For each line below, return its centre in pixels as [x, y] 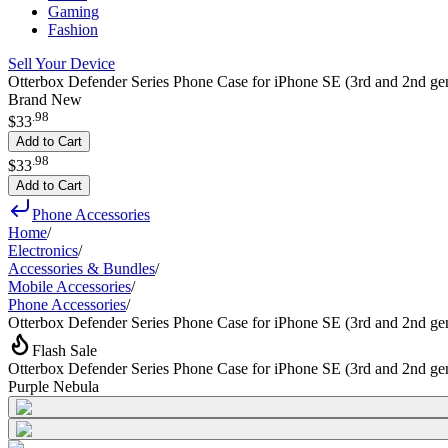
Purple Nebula [53, 386]
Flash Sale [64, 350]
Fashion [73, 29]
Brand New [45, 99]
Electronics [43, 250]
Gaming [73, 11]
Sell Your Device [61, 63]
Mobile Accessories [69, 286]
